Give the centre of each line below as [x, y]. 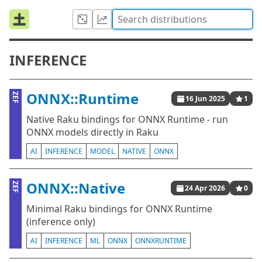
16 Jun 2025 [205, 99]
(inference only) [61, 222]
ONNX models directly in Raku [92, 132]
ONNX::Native [76, 188]
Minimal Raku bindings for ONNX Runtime [119, 209]
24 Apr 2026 [205, 188]
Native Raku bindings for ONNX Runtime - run [127, 119]
